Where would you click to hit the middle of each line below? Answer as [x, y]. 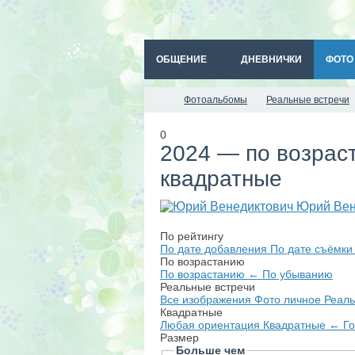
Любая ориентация [212, 325]
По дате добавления [215, 249]
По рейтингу [192, 236]
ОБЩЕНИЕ [181, 59]
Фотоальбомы [216, 100]
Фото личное [289, 300]
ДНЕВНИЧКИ [271, 59]
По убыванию [298, 274]
